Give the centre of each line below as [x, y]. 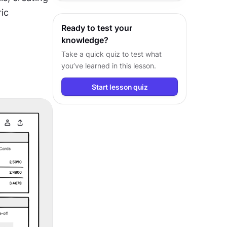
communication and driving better [117, 10]
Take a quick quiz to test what [111, 54]
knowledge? [85, 40]
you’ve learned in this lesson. [109, 66]
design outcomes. [91, 23]
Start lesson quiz [120, 87]
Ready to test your [97, 28]
